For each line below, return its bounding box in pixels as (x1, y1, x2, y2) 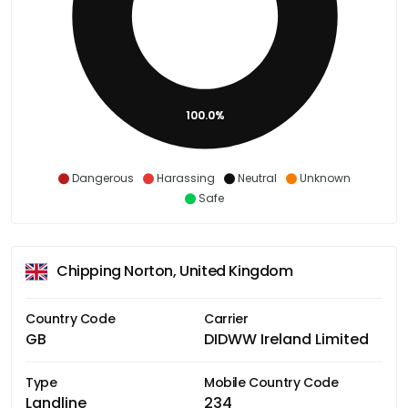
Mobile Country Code (204, 372, 339, 392)
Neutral (237, 169, 277, 186)
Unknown (299, 169, 351, 186)
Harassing (156, 169, 215, 186)
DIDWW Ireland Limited (204, 328, 369, 350)
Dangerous (71, 169, 134, 186)
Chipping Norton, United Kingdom (56, 260, 293, 282)
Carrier (204, 309, 249, 328)
